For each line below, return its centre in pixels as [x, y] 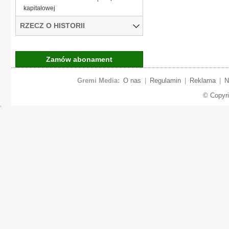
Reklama [202, 80]
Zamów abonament [79, 59]
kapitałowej [39, 8]
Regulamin [165, 80]
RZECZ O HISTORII [52, 25]
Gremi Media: [98, 80]
